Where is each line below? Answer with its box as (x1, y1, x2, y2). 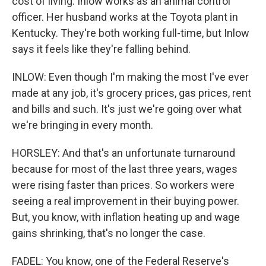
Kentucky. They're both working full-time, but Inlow (12, 27, 249, 39)
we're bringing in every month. (12, 119, 153, 131)
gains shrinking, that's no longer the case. (12, 227, 205, 239)
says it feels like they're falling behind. (12, 43, 191, 55)
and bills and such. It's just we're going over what (12, 103, 242, 115)
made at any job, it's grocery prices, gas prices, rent (12, 87, 251, 99)
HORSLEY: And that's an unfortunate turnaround (12, 147, 235, 159)
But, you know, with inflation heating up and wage (12, 211, 240, 223)
